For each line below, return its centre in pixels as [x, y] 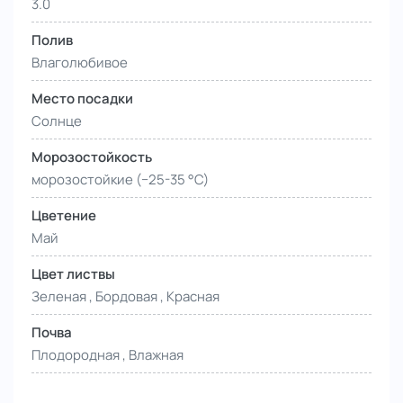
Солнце [57, 121]
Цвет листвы [73, 274]
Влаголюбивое [80, 63]
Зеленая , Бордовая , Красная [125, 297]
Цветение [64, 216]
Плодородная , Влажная [107, 355]
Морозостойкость [92, 157]
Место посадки [82, 99]
